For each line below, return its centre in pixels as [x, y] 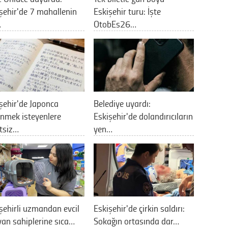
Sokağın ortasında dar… [136, 220]
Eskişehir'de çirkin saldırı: [139, 208]
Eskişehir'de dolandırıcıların [143, 116]
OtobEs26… [115, 23]
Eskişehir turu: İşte [127, 11]
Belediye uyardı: [122, 103]
